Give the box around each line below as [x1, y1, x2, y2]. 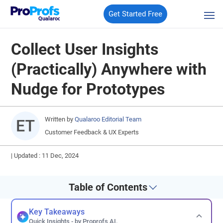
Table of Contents [68, 181, 147, 193]
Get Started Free [109, 9, 163, 18]
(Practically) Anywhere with [11, 60, 207, 79]
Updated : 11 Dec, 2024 [14, 152, 79, 159]
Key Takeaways [29, 207, 85, 217]
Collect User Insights [11, 40, 159, 59]
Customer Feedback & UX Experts [45, 128, 139, 136]
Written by [45, 115, 74, 123]
